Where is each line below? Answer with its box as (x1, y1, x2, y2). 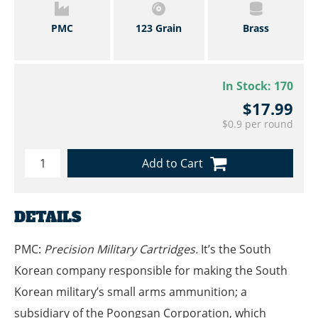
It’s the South (198, 241, 271, 258)
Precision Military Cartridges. (44, 241, 198, 258)
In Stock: (222, 78, 274, 94)
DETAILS (14, 207, 81, 228)
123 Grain (136, 21, 182, 35)
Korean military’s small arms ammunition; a (14, 284, 247, 300)
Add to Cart (142, 155, 203, 172)
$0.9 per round (222, 117, 293, 131)
